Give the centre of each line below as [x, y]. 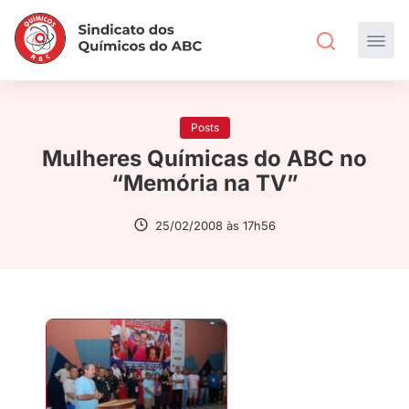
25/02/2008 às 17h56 [215, 225]
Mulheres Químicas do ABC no [204, 158]
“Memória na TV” [204, 183]
